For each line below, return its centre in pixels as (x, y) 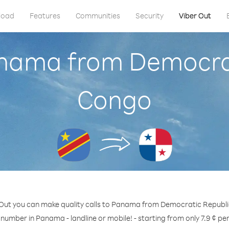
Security (149, 16)
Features (45, 16)
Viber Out (195, 16)
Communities (98, 16)
